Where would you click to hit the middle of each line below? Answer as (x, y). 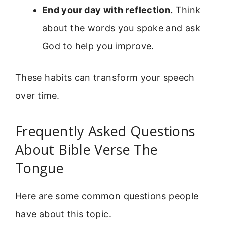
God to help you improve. (98, 46)
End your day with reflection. (108, 10)
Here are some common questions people (107, 196)
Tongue (40, 168)
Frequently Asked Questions (105, 131)
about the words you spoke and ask (121, 28)
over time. (37, 96)
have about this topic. (63, 214)
